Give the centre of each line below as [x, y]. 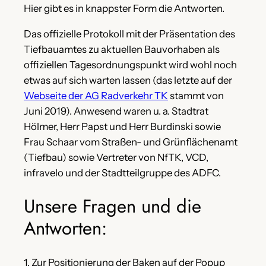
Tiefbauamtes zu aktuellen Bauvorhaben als [122, 49]
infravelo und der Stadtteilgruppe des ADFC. [122, 172]
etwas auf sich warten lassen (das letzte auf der [128, 80]
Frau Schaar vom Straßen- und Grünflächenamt [131, 142]
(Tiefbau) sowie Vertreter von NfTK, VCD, [116, 157]
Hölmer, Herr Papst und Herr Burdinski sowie [122, 126]
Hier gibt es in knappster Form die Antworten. [124, 8]
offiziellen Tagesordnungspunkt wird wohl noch [130, 64]
